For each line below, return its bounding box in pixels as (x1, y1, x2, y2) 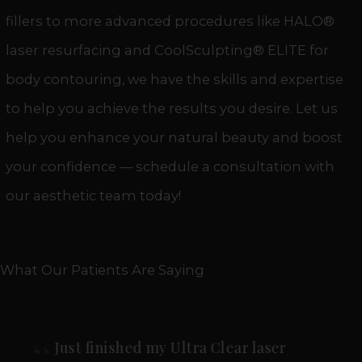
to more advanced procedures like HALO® (43, 12, 335, 29)
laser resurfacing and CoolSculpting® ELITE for (6, 41, 329, 58)
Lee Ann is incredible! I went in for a (62, 337, 314, 357)
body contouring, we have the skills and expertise (6, 70, 343, 87)
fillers (6, 12, 43, 29)
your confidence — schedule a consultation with (6, 158, 335, 175)
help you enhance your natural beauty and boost (6, 128, 343, 145)
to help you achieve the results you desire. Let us (6, 99, 338, 116)
